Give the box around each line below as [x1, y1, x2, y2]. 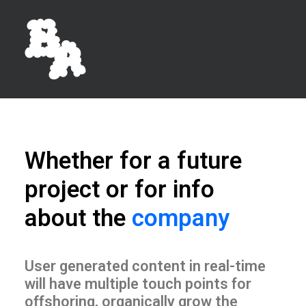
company [132, 201, 229, 236]
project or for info [25, 172, 214, 208]
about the [25, 201, 132, 236]
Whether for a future [25, 143, 242, 179]
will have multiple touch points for [25, 273, 251, 295]
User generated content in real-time [25, 255, 266, 277]
